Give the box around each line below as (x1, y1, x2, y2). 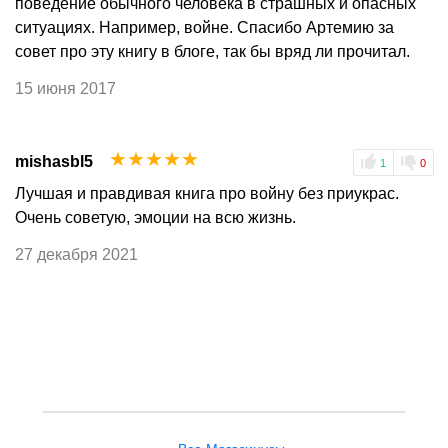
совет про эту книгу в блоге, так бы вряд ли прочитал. (15, 43, 410, 61)
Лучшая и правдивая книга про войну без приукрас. (15, 184, 399, 202)
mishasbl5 (15, 152, 93, 170)
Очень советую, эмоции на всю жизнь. (15, 208, 296, 226)
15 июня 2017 (15, 79, 116, 97)
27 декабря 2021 (15, 245, 138, 263)
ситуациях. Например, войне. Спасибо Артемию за (15, 19, 394, 37)
